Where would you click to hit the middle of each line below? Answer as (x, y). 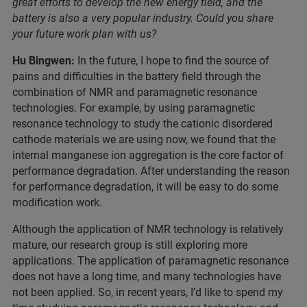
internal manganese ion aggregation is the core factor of (148, 156)
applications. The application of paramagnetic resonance (150, 261)
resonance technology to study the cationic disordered (143, 124)
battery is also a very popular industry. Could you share (143, 19)
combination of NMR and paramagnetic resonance (135, 93)
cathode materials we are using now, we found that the (144, 140)
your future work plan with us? (84, 34)
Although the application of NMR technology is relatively (148, 230)
